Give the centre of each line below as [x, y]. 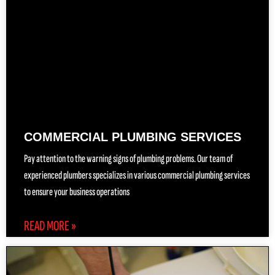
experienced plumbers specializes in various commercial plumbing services [137, 175]
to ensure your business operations [77, 192]
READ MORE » [50, 226]
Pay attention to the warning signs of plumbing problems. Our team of [128, 158]
